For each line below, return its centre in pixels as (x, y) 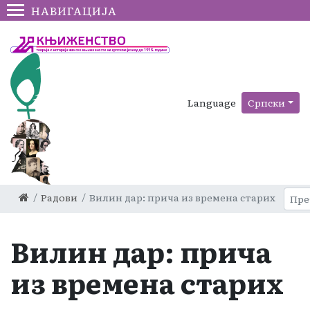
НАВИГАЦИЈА (74, 10)
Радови (60, 197)
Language (212, 102)
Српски (267, 102)
